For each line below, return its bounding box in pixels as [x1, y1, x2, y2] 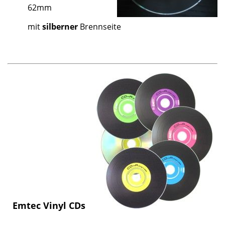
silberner [42, 21, 78, 32]
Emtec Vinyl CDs [13, 199, 85, 212]
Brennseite [78, 21, 121, 32]
